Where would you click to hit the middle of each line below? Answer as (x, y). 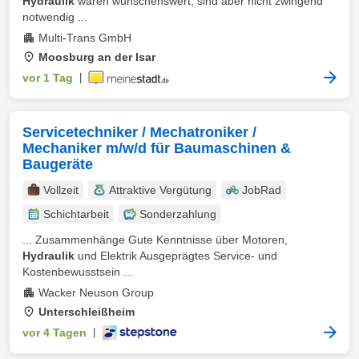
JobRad (262, 190)
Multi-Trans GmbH (85, 38)
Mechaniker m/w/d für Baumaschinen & (157, 148)
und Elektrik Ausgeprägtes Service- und (176, 256)
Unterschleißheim (87, 312)
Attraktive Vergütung (160, 190)
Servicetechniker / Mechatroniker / (139, 132)
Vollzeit (61, 190)
